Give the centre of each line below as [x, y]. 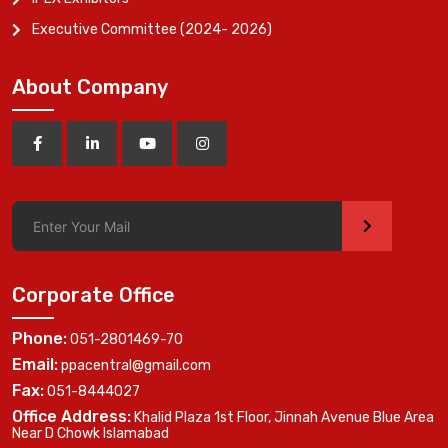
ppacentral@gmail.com [136, 366]
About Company [90, 87]
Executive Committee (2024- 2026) [152, 30]
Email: [35, 365]
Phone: [39, 339]
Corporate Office [93, 295]
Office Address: [71, 417]
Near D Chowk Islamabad [90, 434]
